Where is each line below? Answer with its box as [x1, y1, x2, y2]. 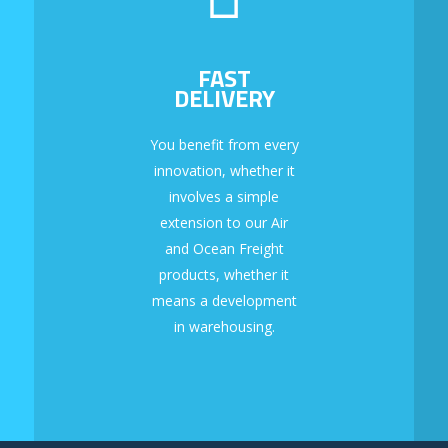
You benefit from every [149, 135, 299, 155]
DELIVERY [173, 80, 275, 117]
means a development [151, 291, 297, 311]
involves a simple [169, 187, 279, 207]
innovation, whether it [153, 161, 295, 181]
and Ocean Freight [164, 239, 284, 259]
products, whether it [159, 265, 289, 285]
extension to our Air [160, 213, 288, 233]
